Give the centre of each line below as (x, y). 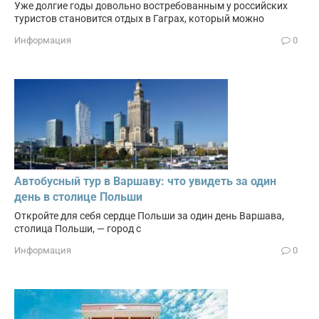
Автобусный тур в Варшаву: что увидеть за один (145, 182)
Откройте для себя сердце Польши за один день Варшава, (149, 216)
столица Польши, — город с (78, 229)
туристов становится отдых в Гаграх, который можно (139, 19)
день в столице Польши (78, 197)
